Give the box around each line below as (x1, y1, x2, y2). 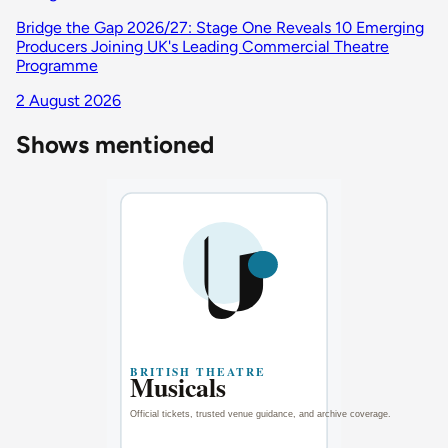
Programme (16, 55, 98, 75)
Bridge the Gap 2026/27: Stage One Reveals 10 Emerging (16, 17, 424, 37)
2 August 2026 (16, 90, 121, 110)
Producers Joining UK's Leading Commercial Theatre (16, 36, 389, 56)
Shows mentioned (16, 129, 214, 159)
